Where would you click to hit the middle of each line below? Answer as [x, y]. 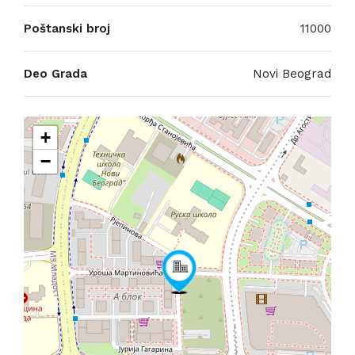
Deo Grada [55, 74]
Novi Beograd [292, 74]
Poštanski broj [67, 29]
